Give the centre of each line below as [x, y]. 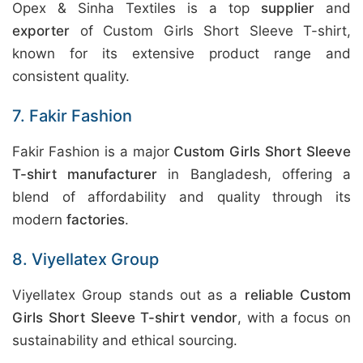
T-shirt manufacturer [85, 174]
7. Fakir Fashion [72, 116]
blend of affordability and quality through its [181, 197]
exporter [41, 31]
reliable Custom [298, 295]
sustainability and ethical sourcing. [125, 340]
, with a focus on [294, 318]
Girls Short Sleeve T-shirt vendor [125, 318]
